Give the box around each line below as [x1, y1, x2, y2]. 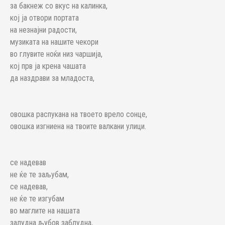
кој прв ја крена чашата [10, 61, 86, 71]
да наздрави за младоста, [10, 73, 94, 83]
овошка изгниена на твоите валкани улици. [10, 122, 146, 131]
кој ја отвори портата [10, 13, 81, 23]
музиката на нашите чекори [10, 37, 98, 47]
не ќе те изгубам [10, 194, 66, 203]
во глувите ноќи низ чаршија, [10, 49, 102, 59]
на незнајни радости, [10, 25, 77, 35]
